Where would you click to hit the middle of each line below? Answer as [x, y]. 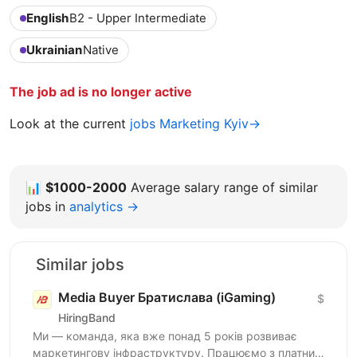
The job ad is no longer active [101, 91]
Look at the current [70, 123]
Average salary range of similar [224, 187]
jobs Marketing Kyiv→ [195, 123]
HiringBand [87, 318]
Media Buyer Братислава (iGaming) [167, 297]
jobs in [45, 206]
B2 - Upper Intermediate [138, 18]
